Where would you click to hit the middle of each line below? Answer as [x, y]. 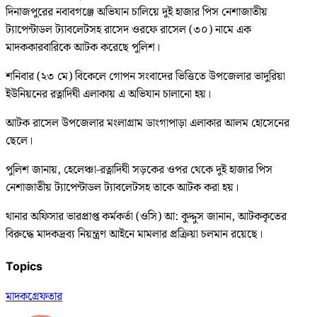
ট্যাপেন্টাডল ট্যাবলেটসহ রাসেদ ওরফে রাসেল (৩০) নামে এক [128, 30]
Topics [24, 266]
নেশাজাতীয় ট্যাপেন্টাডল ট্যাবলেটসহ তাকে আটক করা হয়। [122, 188]
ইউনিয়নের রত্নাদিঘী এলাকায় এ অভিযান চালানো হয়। [108, 95]
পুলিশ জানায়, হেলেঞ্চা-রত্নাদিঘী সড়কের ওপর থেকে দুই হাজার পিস [139, 171]
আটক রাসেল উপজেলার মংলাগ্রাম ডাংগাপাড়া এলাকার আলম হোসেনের [148, 124]
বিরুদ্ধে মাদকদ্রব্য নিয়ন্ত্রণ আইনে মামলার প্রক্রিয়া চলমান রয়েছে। [134, 235]
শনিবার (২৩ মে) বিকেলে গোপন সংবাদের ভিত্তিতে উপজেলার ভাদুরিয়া [145, 77]
